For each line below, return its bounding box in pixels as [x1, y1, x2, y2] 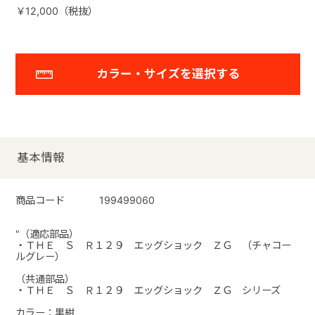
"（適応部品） [15, 228, 79, 240]
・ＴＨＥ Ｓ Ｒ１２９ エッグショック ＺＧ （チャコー [15, 239, 291, 252]
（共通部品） [15, 273, 75, 285]
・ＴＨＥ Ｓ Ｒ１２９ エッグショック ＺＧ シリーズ [15, 284, 281, 297]
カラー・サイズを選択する [96, 67, 240, 82]
